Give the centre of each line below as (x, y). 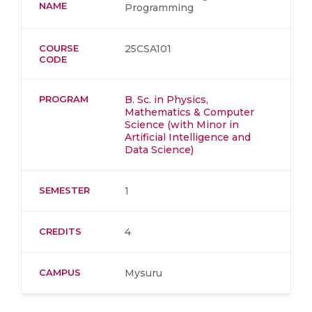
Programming (159, 8)
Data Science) (159, 150)
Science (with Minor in (182, 125)
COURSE (59, 48)
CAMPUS (60, 272)
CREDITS (60, 231)
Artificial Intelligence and (188, 137)
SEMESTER (64, 190)
